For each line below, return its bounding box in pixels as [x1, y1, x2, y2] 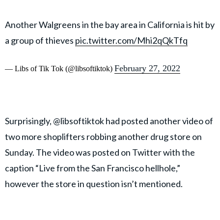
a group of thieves [5, 35, 75, 46]
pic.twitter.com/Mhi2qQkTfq [75, 35, 188, 46]
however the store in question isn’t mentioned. [5, 178, 184, 190]
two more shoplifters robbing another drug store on [5, 131, 202, 142]
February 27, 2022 [114, 63, 180, 74]
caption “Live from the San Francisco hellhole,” [5, 163, 180, 174]
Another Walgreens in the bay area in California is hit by [5, 19, 215, 30]
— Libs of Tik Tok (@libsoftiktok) [5, 64, 114, 73]
